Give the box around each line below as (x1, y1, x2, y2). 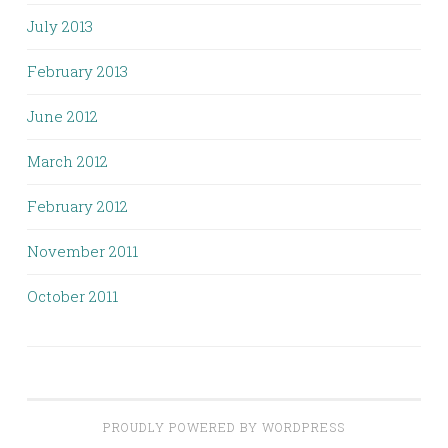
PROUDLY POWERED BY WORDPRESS (103, 419, 345, 435)
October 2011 (27, 286, 118, 306)
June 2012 (27, 106, 98, 126)
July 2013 (27, 16, 93, 36)
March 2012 (27, 151, 108, 171)
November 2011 (27, 241, 138, 261)
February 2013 (27, 61, 128, 81)
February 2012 (27, 196, 128, 216)
